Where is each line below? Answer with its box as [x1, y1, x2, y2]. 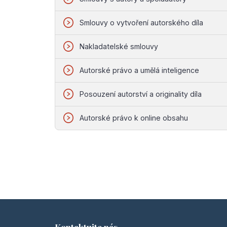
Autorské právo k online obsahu [80, 113, 188, 122]
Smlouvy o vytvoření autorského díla [80, 18, 204, 27]
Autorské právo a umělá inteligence [80, 65, 200, 74]
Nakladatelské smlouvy [80, 42, 159, 51]
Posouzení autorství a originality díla [80, 89, 202, 98]
